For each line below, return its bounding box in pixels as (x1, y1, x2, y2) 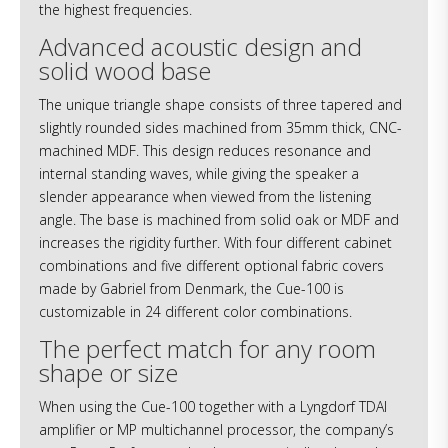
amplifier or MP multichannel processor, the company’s (39, 420, 395, 440)
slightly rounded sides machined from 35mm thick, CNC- (39, 118, 403, 138)
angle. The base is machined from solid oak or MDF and (39, 210, 400, 230)
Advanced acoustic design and (39, 30, 363, 64)
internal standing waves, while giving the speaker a (39, 164, 360, 184)
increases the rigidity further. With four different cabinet (39, 233, 393, 253)
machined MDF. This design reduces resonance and (39, 141, 372, 161)
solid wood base (39, 54, 212, 88)
